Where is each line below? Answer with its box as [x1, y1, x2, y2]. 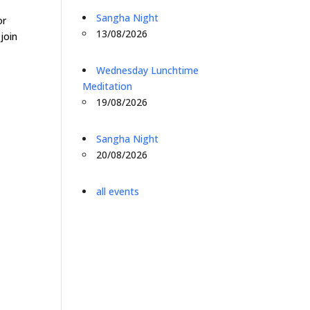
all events [96, 185, 140, 198]
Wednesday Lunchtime [96, 64, 199, 77]
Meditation [82, 80, 133, 93]
